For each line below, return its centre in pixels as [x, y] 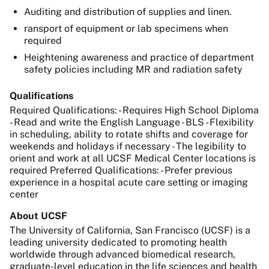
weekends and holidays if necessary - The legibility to [128, 146]
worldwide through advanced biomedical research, [122, 254]
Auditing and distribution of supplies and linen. [128, 12]
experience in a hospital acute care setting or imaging [129, 182]
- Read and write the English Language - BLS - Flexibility [132, 122]
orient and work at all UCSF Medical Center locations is [133, 158]
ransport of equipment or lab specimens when [126, 29]
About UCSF [38, 216]
